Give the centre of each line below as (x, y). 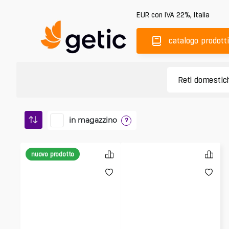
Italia (202, 15)
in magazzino (93, 120)
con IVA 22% (171, 15)
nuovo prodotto (53, 154)
